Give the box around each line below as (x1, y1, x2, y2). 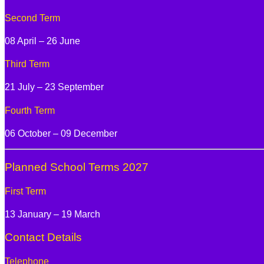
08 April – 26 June (5, 35, 80, 46)
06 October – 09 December (5, 128, 117, 138)
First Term (5, 186, 46, 196)
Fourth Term (5, 105, 55, 115)
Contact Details (5, 230, 82, 243)
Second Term (5, 12, 60, 23)
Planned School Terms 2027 (5, 160, 148, 173)
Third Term (5, 59, 49, 70)
